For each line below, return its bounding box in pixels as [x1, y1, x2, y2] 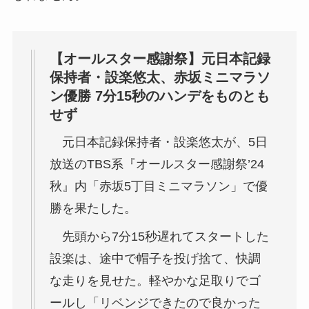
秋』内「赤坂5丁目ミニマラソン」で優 [49, 179, 268, 193]
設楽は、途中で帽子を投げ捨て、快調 [49, 251, 261, 266]
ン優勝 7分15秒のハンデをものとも [49, 88, 270, 104]
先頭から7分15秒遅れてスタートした [49, 229, 269, 243]
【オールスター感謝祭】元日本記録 [49, 51, 270, 67]
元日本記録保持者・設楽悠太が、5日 [49, 134, 268, 149]
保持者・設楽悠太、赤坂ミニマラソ [49, 70, 270, 86]
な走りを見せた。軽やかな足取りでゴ [49, 273, 261, 288]
